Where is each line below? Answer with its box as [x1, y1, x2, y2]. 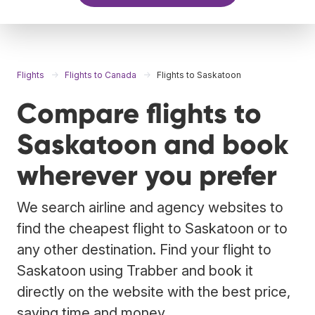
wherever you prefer [17, 157, 277, 193]
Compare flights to [17, 96, 262, 131]
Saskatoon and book [17, 127, 288, 162]
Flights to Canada [65, 69, 136, 80]
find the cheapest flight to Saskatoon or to [17, 219, 288, 237]
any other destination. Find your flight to [17, 240, 271, 258]
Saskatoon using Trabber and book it [17, 262, 253, 279]
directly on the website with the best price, [17, 283, 290, 300]
